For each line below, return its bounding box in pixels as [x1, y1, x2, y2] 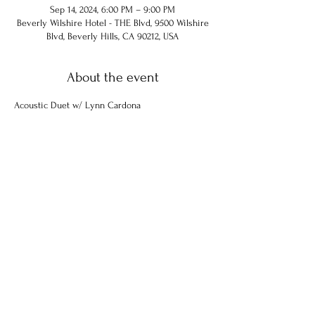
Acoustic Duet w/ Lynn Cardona [14, 100, 141, 110]
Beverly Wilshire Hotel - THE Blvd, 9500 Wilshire [16, 18, 209, 28]
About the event [66, 70, 159, 85]
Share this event [65, 176, 160, 191]
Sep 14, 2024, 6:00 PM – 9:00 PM [50, 4, 175, 15]
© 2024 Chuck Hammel [13, 261, 96, 271]
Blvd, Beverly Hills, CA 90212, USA [46, 31, 179, 41]
